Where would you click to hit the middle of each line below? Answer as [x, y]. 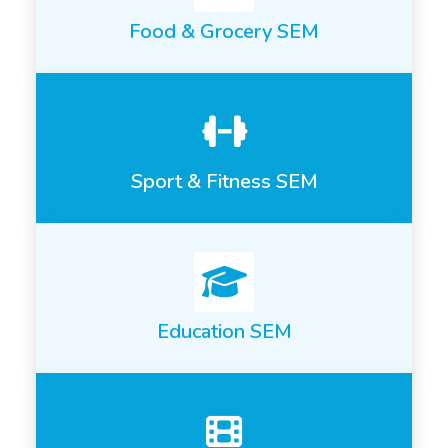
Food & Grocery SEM [224, 32]
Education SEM [224, 332]
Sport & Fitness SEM [224, 182]
